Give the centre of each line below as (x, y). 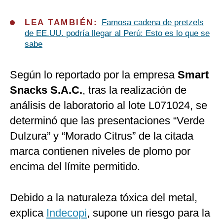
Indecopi (67, 213)
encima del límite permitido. (75, 167)
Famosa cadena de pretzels (152, 23)
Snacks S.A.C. (46, 90)
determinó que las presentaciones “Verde (107, 121)
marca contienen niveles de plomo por (100, 151)
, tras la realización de (134, 90)
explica (28, 213)
